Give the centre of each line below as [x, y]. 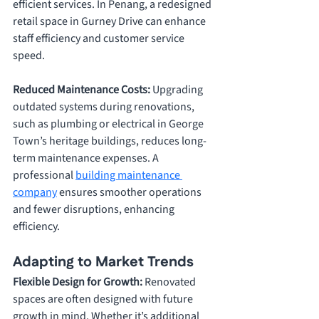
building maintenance [129, 176]
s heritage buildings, [91, 141]
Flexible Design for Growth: [79, 282]
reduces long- [174, 141]
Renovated [171, 282]
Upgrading [179, 90]
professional [44, 176]
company [35, 193]
